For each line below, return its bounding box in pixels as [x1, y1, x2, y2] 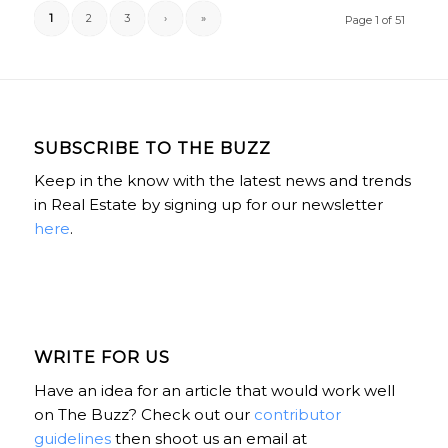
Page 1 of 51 [345, 12, 406, 27]
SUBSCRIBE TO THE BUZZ [33, 137, 271, 158]
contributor [253, 404, 341, 424]
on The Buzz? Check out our [33, 404, 254, 424]
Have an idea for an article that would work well [33, 380, 395, 400]
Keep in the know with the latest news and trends [33, 171, 411, 191]
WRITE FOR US [33, 347, 170, 368]
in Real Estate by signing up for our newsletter [33, 195, 383, 215]
